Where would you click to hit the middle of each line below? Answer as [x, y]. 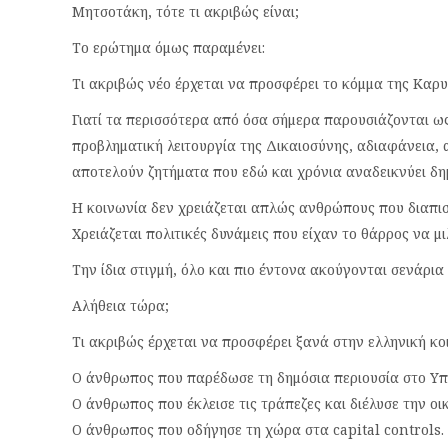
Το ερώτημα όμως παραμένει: [168, 47]
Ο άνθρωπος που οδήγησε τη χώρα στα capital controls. [258, 429]
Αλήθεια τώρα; [120, 305]
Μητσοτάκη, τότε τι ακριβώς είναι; [185, 11]
